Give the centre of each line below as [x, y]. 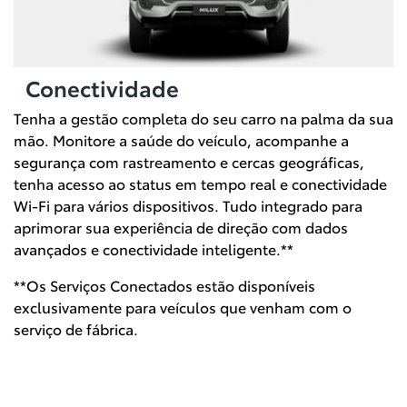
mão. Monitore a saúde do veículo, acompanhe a [181, 140]
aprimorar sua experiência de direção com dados [181, 227]
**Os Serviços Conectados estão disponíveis [164, 285]
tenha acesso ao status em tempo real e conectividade [200, 184]
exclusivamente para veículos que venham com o [183, 307]
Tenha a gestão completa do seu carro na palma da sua [203, 118]
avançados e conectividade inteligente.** [154, 249]
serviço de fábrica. [78, 329]
